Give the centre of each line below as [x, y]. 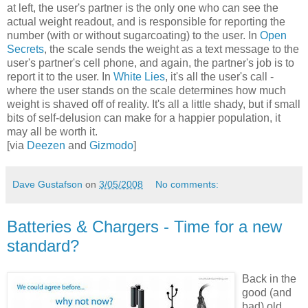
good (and [267, 292]
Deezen [46, 146]
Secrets [25, 49]
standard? [43, 246]
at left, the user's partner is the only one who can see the [143, 8]
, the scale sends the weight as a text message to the [172, 49]
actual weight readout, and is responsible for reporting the [146, 22]
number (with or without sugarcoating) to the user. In [133, 36]
